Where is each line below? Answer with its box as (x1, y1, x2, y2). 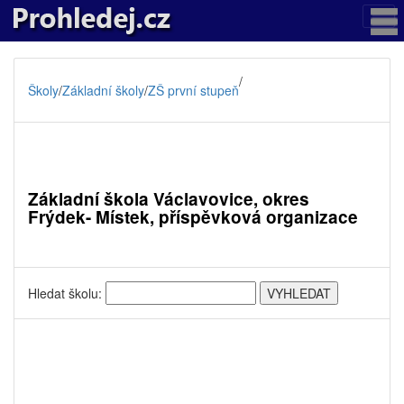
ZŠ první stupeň (148, 81, 239, 99)
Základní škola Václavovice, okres (28, 187, 309, 211)
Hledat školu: (28, 284, 106, 302)
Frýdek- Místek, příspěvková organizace (28, 205, 358, 229)
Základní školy (62, 81, 144, 99)
